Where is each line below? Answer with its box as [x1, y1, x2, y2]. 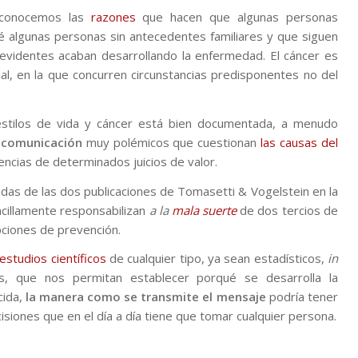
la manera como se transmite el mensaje [25, 288, 266, 305]
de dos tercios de [237, 201, 338, 218]
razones [90, 9, 136, 26]
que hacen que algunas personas [135, 9, 338, 26]
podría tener [265, 288, 338, 305]
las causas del [261, 133, 338, 150]
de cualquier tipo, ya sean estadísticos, [105, 250, 328, 267]
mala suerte [171, 201, 237, 218]
